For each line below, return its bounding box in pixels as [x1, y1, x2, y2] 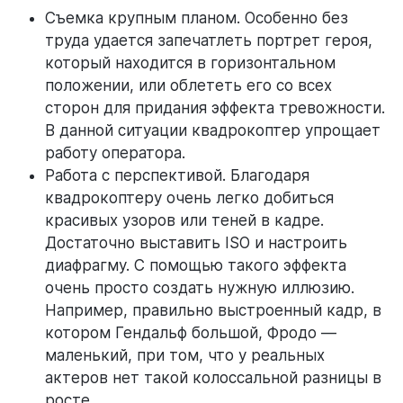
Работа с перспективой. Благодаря [45, 166, 309, 185]
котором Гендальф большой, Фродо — [45, 324, 336, 343]
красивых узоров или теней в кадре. [45, 211, 324, 230]
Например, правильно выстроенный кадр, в [45, 301, 381, 320]
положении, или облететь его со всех [45, 76, 332, 95]
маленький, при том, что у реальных [45, 346, 325, 365]
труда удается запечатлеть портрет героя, [45, 31, 372, 50]
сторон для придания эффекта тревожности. [45, 99, 385, 118]
